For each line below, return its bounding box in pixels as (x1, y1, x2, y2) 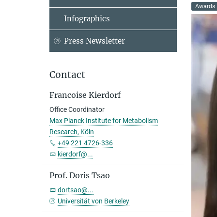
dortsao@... (58, 186, 93, 194)
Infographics (64, 14, 110, 23)
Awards (195, 3, 215, 10)
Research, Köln (49, 128, 94, 136)
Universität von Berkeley (58, 197, 130, 205)
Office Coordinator (49, 106, 105, 113)
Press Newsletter (64, 36, 125, 46)
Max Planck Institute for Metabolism (49, 117, 158, 124)
